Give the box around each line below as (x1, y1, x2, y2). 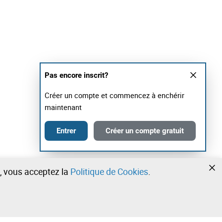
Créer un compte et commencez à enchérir (45, 90, 184, 100)
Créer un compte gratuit (106, 126, 184, 135)
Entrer (56, 126, 76, 135)
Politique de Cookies (70, 166, 148, 177)
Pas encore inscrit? (45, 71, 108, 80)
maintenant (45, 102, 82, 112)
